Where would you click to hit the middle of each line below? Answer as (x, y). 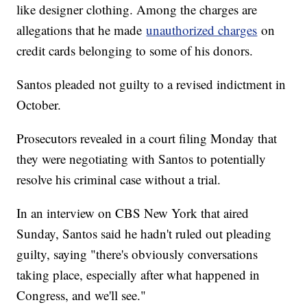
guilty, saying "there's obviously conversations (137, 254)
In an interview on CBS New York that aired (133, 212)
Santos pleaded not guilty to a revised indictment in (151, 84)
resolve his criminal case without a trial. (119, 179)
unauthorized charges (202, 29)
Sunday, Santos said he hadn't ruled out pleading (144, 233)
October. (39, 104)
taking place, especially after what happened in (138, 274)
